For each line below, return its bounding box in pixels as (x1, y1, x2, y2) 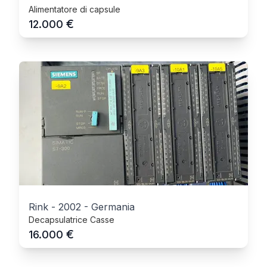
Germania (91, 201, 135, 213)
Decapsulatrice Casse (29, 215, 114, 225)
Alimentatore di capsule (29, 4, 120, 14)
